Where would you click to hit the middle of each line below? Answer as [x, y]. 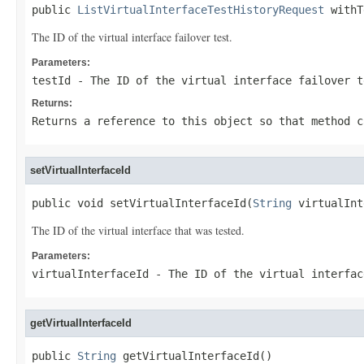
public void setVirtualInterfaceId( [142, 203]
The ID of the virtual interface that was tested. [138, 230]
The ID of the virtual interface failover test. [132, 37]
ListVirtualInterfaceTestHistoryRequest [201, 10]
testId [51, 80]
